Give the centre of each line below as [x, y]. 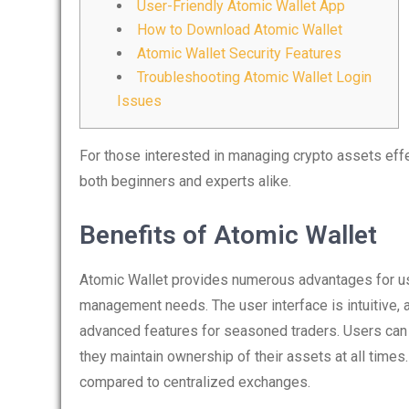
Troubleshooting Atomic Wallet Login [254, 77]
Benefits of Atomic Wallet [228, 235]
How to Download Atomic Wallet [240, 30]
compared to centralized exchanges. [195, 382]
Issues [139, 101]
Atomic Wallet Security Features [239, 53]
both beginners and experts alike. [185, 181]
